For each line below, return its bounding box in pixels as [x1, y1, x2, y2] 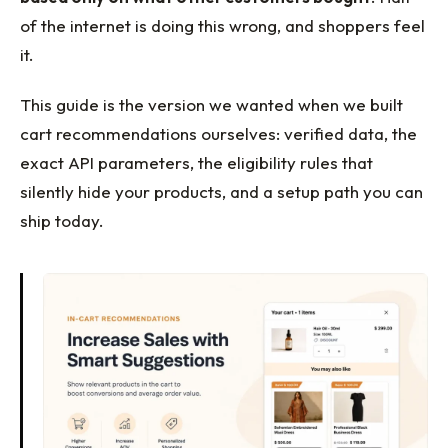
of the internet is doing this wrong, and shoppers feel [20, 14, 425, 36]
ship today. [20, 210, 104, 231]
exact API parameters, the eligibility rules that [20, 152, 373, 173]
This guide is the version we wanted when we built [20, 94, 403, 115]
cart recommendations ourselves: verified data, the [20, 123, 417, 144]
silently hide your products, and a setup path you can [20, 181, 423, 202]
